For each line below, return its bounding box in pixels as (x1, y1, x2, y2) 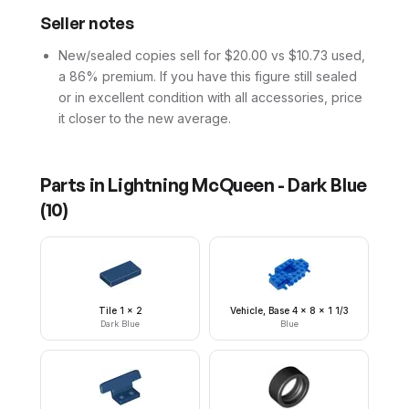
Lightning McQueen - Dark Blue (108, 173, 367, 197)
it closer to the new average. (58, 110, 231, 127)
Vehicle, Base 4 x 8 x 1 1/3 (229, 305, 349, 317)
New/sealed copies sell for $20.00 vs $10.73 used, (58, 47, 365, 64)
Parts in (40, 173, 109, 197)
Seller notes (40, 13, 134, 34)
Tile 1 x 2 (98, 305, 142, 317)
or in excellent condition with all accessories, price (58, 89, 362, 106)
